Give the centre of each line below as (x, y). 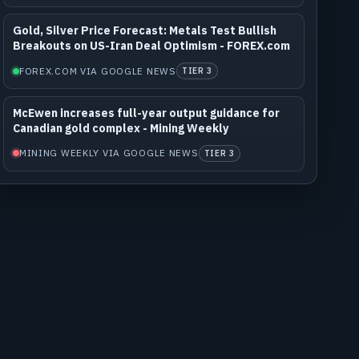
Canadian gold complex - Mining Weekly (121, 129)
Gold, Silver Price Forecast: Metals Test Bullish (144, 31)
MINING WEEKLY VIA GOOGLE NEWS (109, 153)
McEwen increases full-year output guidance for (146, 113)
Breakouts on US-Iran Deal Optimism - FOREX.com (151, 46)
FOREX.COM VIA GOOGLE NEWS (97, 71)
